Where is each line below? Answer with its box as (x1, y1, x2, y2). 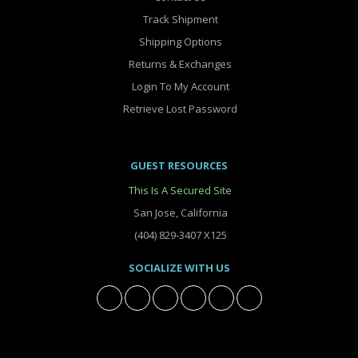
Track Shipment (140, 12, 218, 27)
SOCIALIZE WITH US (128, 261, 230, 276)
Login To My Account (129, 79, 229, 94)
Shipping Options (136, 34, 222, 50)
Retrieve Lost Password (121, 101, 237, 117)
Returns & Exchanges (126, 57, 232, 72)
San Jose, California (130, 205, 228, 221)
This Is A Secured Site (126, 183, 232, 198)
